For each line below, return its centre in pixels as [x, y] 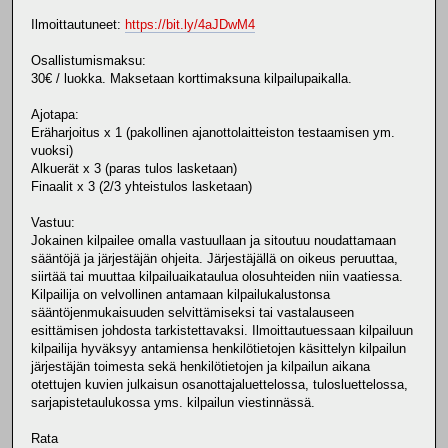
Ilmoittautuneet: [78, 24]
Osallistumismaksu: [88, 60]
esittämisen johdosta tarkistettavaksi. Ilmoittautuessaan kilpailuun [222, 330]
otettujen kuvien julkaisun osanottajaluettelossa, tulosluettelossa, [219, 384]
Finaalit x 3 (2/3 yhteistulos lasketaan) [141, 186]
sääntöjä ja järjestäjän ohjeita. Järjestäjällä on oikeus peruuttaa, [214, 258]
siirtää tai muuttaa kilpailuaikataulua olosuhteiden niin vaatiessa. [217, 276]
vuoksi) [52, 150]
